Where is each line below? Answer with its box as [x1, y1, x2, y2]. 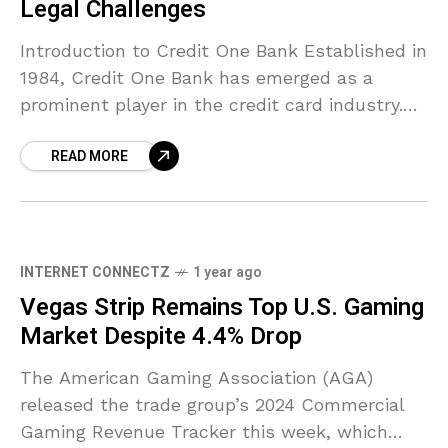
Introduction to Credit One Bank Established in [20, 40, 427, 61]
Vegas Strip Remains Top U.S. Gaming [20, 290, 424, 325]
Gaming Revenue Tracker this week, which [20, 421, 388, 442]
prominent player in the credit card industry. [20, 94, 403, 115]
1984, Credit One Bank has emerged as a [20, 67, 373, 88]
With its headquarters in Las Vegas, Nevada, [20, 121, 403, 142]
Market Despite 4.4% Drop [20, 319, 302, 354]
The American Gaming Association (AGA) [20, 367, 373, 388]
